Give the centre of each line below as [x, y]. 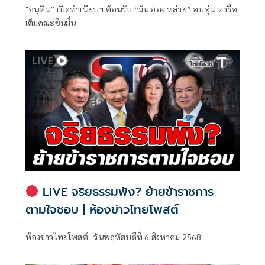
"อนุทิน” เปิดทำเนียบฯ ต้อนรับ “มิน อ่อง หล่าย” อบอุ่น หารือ [131, 9]
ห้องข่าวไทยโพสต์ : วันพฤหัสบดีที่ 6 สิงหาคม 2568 [113, 236]
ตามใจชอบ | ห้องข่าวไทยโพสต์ [102, 209]
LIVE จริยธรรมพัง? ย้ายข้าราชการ [126, 191]
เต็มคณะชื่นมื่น [51, 22]
